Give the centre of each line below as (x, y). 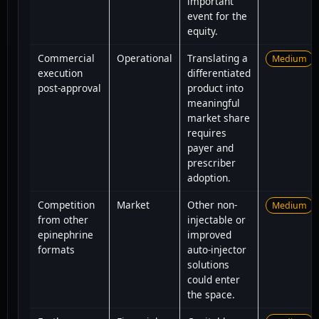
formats (56, 249)
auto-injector (217, 249)
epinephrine (66, 234)
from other (63, 219)
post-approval (69, 88)
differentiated (219, 73)
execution (60, 73)
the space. (211, 294)
